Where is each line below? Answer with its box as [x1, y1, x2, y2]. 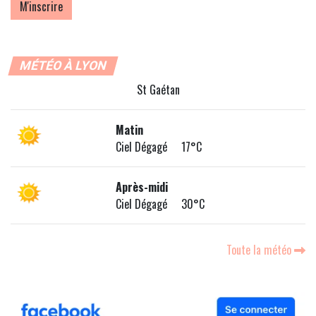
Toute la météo [226, 241, 294, 259]
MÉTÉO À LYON [18, 59, 109, 73]
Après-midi [116, 178, 169, 196]
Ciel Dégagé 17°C [116, 138, 202, 156]
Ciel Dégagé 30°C [116, 195, 205, 213]
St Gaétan [136, 81, 180, 99]
